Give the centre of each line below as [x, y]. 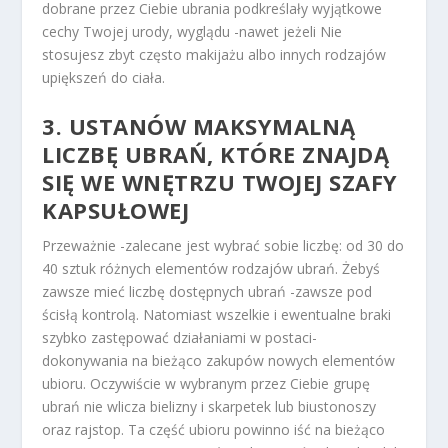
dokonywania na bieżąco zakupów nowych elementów [219, 360]
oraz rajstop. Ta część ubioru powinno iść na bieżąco [214, 429]
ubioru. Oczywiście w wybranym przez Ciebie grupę [206, 383]
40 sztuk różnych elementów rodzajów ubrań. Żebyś [211, 268]
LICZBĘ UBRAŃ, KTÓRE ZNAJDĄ [216, 153]
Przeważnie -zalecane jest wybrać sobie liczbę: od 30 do [223, 245]
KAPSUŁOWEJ [116, 209]
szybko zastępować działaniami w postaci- [180, 337]
